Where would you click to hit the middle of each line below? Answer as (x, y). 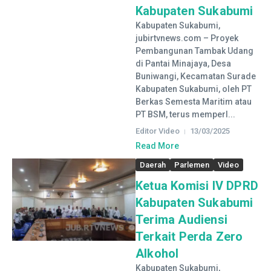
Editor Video (158, 131)
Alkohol (157, 253)
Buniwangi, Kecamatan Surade (196, 76)
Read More (157, 146)
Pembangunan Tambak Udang (194, 51)
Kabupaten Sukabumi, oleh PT (194, 89)
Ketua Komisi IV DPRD (197, 186)
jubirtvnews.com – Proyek (187, 38)
